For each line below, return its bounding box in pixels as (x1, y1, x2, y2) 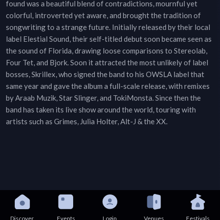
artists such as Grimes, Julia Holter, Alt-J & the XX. (6, 117, 167, 126)
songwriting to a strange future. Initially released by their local (6, 23, 210, 32)
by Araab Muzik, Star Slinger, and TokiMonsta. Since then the (6, 93, 201, 103)
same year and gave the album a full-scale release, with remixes (6, 82, 210, 91)
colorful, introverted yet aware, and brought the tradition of (6, 11, 201, 20)
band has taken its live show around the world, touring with (6, 105, 196, 114)
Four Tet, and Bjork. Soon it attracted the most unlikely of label (6, 58, 208, 67)
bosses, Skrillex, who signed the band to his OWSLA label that (6, 70, 204, 79)
